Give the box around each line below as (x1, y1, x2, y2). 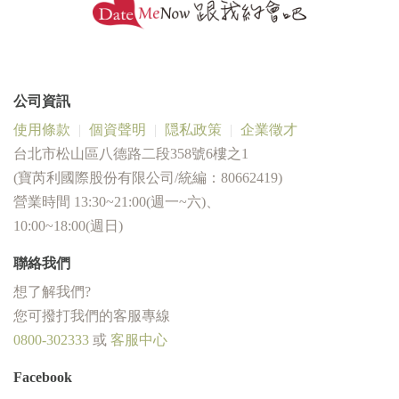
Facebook (13, 369, 72, 385)
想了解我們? (13, 283, 91, 299)
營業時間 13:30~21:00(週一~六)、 (13, 193, 220, 209)
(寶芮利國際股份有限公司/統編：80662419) (13, 169, 282, 185)
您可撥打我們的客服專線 (13, 307, 170, 323)
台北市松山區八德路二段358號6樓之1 (13, 145, 248, 161)
